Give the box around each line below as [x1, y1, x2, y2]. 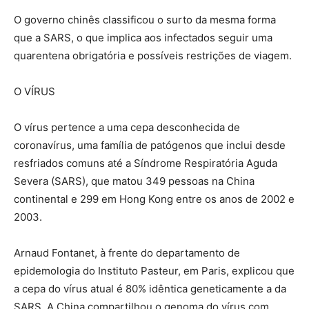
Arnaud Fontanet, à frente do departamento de [14, 246, 240, 259]
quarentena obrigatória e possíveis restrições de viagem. [14, 48, 292, 62]
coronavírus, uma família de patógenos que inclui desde [14, 138, 286, 152]
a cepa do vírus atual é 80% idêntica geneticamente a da [14, 281, 286, 295]
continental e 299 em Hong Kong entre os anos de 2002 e [14, 192, 295, 206]
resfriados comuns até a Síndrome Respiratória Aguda [14, 156, 277, 170]
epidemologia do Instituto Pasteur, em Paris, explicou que [14, 263, 295, 277]
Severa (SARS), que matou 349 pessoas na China [14, 174, 255, 188]
